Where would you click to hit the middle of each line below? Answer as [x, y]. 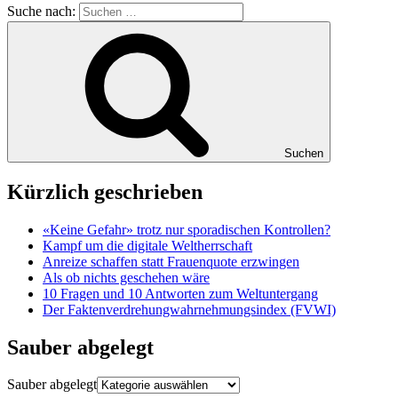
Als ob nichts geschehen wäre [126, 277]
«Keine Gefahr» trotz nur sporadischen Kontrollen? [187, 229]
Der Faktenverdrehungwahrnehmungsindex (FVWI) [189, 309]
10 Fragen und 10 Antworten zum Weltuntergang [180, 293]
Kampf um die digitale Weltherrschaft [147, 245]
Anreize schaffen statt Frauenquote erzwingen [171, 261]
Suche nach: [43, 11]
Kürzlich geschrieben [105, 191]
